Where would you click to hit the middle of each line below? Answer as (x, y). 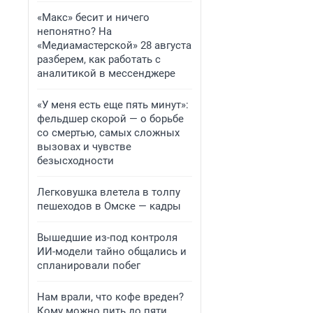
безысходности (75, 161)
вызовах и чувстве (84, 147)
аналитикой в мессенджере (106, 73)
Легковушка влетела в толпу (109, 192)
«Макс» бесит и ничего (93, 17)
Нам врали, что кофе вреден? (110, 297)
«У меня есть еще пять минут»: (113, 105)
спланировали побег (89, 265)
